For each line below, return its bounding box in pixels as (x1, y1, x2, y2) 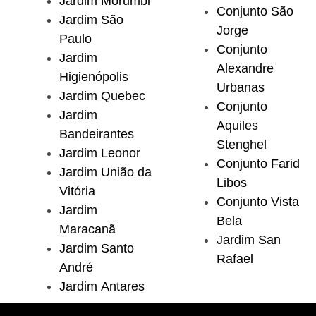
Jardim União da (59, 165, 152, 180)
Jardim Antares (59, 279, 145, 294)
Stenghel (217, 138, 267, 152)
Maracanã (59, 222, 116, 237)
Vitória (59, 184, 95, 199)
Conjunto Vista (217, 195, 299, 209)
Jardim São (59, 13, 123, 28)
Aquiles (217, 119, 258, 133)
